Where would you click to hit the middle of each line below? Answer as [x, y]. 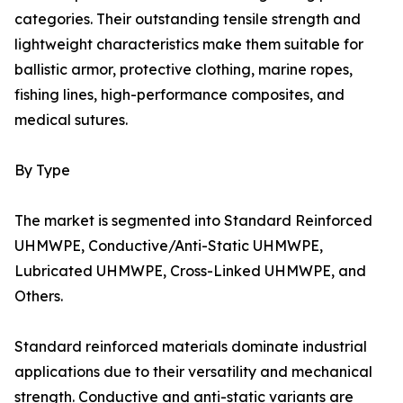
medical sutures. [71, 120]
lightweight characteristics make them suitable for [189, 45]
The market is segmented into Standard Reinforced [193, 221]
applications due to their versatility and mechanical [193, 372]
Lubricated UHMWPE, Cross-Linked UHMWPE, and [190, 271]
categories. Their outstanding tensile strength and [188, 19]
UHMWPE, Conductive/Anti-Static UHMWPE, [169, 246]
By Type [42, 170]
